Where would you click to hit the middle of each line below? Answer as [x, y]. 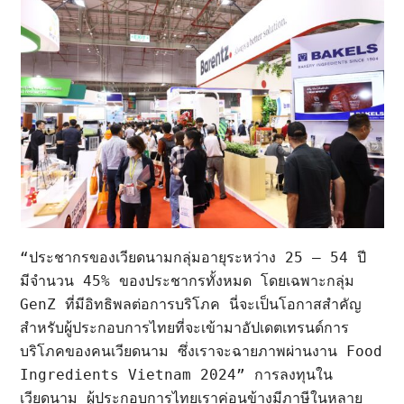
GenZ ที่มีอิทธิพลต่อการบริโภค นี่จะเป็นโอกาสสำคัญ [191, 304]
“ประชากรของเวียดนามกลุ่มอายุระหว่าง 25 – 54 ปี [193, 257]
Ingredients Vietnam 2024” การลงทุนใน [177, 374]
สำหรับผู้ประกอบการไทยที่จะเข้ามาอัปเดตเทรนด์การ [185, 327]
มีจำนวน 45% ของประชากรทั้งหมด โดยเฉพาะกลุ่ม [188, 280]
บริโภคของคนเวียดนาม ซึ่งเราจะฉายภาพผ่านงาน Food [202, 351]
